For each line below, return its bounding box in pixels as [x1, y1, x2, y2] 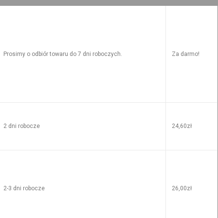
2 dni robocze [3, 123, 40, 130]
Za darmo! [171, 51, 200, 58]
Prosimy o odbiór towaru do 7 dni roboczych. [3, 51, 122, 58]
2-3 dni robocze [3, 185, 45, 192]
